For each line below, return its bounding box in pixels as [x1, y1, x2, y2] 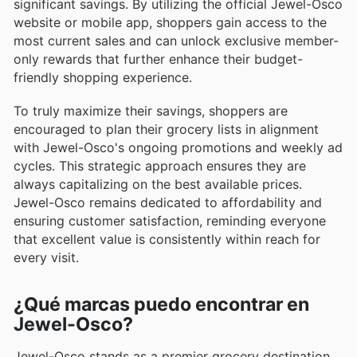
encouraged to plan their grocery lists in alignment [14, 120, 319, 137]
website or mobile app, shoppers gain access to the [14, 14, 327, 30]
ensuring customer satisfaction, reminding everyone [14, 212, 326, 229]
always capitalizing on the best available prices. [14, 175, 302, 192]
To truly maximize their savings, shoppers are [14, 102, 288, 119]
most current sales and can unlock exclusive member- [14, 32, 339, 49]
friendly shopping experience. [14, 69, 192, 85]
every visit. [14, 249, 79, 265]
